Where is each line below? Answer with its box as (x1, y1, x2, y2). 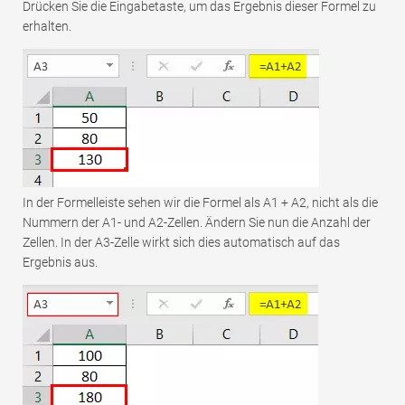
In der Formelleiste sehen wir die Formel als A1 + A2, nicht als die (23, 195, 378, 211)
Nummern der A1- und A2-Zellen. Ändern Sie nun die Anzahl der (23, 215, 371, 231)
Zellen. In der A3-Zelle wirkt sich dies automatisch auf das (23, 235, 340, 250)
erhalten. (23, 19, 71, 34)
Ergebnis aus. (23, 255, 98, 270)
